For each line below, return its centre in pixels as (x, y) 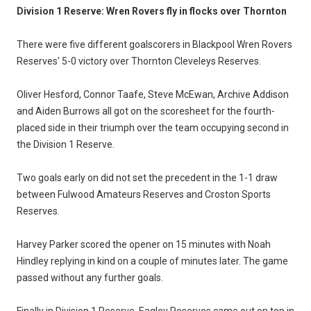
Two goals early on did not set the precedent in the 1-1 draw (147, 177)
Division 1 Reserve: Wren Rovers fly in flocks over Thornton (152, 11)
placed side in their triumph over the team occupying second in (153, 127)
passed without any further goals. (90, 277)
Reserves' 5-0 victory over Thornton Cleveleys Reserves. (139, 61)
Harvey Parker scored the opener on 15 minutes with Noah (144, 244)
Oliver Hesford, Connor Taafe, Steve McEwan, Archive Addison (153, 94)
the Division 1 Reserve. (66, 144)
